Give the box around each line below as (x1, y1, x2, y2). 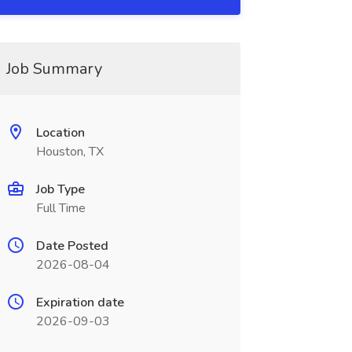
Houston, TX (35, 143, 104, 160)
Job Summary (5, 58, 102, 79)
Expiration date (35, 294, 124, 311)
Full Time (35, 200, 86, 217)
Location (35, 124, 85, 141)
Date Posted (35, 237, 108, 255)
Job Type (35, 181, 85, 198)
